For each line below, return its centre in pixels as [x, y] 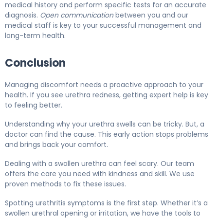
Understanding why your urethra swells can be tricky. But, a [105, 124]
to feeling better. [34, 105]
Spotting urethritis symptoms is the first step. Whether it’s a [106, 203]
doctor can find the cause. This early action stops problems [107, 135]
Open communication [77, 15]
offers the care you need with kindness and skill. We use [100, 174]
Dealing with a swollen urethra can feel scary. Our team [100, 164]
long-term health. [35, 36]
